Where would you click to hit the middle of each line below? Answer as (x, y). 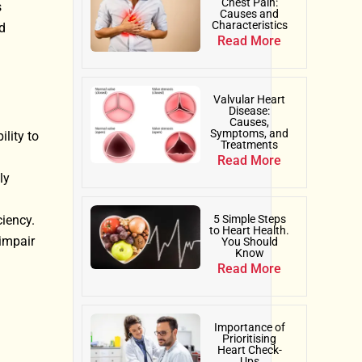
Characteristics (249, 25)
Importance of (249, 328)
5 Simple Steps (249, 219)
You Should (249, 242)
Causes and (250, 14)
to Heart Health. (250, 231)
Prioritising (250, 339)
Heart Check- (249, 350)
